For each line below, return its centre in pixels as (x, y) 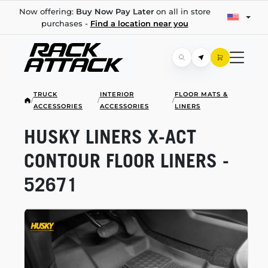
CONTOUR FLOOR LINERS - (127, 160)
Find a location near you (139, 23)
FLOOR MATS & (202, 94)
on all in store (182, 11)
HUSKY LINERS (86, 136)
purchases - (66, 23)
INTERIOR (117, 94)
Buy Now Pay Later (115, 11)
